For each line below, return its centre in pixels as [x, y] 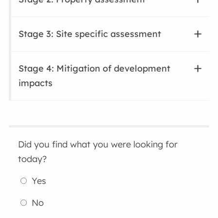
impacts [36, 83]
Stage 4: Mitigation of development [95, 69]
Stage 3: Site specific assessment [90, 34]
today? [33, 159]
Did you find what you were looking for [98, 145]
